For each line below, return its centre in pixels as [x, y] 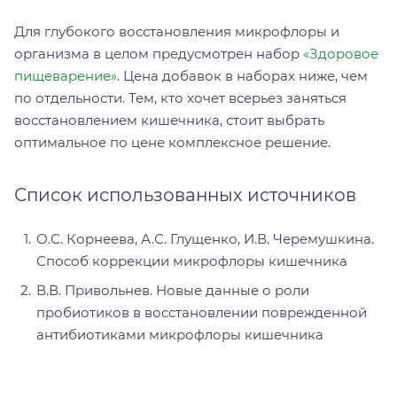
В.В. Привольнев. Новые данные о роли [173, 291]
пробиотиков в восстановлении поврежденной [202, 313]
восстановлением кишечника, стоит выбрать [169, 121]
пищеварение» [66, 76]
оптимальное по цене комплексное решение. [172, 143]
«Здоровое [341, 54]
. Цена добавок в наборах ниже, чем [242, 76]
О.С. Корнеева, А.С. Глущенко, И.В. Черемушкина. [205, 239]
